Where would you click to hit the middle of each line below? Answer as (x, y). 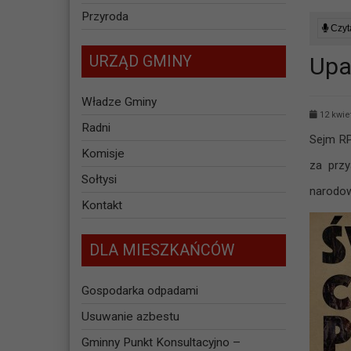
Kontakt (101, 206)
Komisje (103, 154)
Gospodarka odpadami (139, 291)
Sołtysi (99, 180)
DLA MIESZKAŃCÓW (161, 251)
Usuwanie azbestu (130, 317)
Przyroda (105, 17)
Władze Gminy (119, 102)
